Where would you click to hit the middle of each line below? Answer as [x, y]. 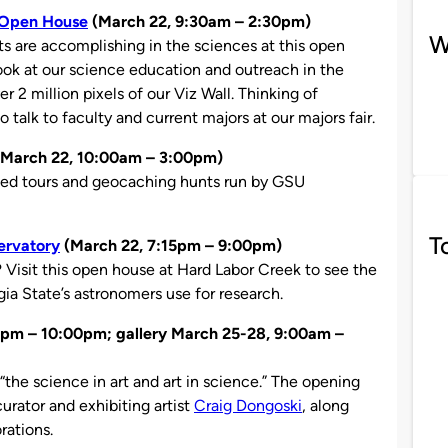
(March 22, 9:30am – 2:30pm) [199, 21]
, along [325, 405]
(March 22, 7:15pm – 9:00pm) [171, 245]
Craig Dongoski [248, 405]
